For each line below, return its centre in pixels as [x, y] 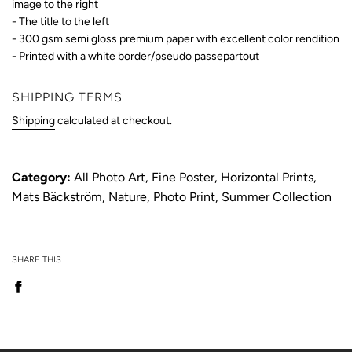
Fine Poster [183, 177]
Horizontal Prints [267, 177]
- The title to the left [60, 21]
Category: [41, 177]
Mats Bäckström [57, 196]
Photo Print [184, 196]
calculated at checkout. [114, 120]
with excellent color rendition [268, 38]
